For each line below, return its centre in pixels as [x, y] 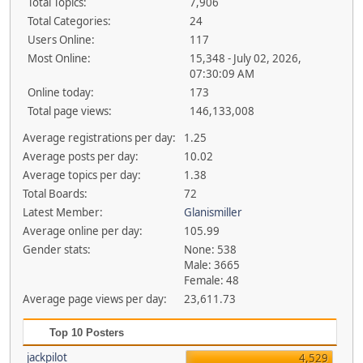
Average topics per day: [81, 175]
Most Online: [59, 58]
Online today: [61, 92]
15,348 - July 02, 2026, [245, 58]
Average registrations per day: [99, 138]
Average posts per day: [80, 156]
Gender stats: [56, 250]
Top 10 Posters [85, 333]
